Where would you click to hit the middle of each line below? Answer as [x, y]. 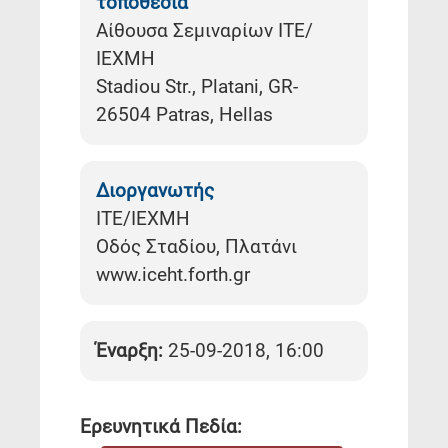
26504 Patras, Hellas [184, 114]
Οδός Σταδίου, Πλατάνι [196, 246]
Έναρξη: [129, 350]
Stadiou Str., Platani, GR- [197, 86]
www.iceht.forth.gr [173, 274]
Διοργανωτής [155, 190]
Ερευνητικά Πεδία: [161, 426]
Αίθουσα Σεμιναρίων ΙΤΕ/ [204, 30]
